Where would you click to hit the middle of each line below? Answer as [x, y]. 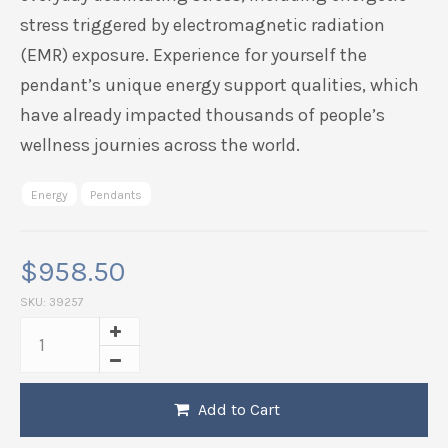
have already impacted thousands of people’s [202, 115]
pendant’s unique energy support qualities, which [219, 85]
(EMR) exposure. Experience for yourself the [193, 55]
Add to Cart [236, 409]
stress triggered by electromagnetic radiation [202, 25]
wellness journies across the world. [160, 145]
